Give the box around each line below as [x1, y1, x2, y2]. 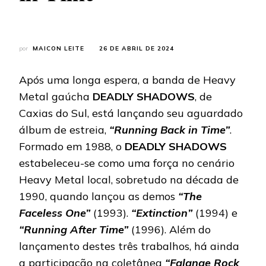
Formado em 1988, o [19, 139, 125, 153]
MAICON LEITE [33, 44, 84, 52]
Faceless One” [19, 205, 90, 220]
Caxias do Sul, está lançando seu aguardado [19, 106, 243, 120]
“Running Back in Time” [109, 122, 230, 137]
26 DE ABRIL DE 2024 [99, 44, 174, 52]
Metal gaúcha [19, 89, 93, 103]
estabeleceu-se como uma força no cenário [19, 156, 235, 170]
